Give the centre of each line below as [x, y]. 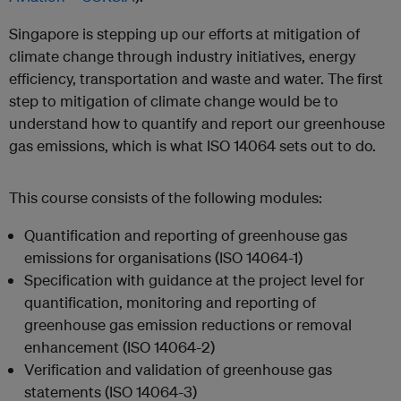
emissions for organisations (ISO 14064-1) [163, 257]
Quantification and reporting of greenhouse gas [186, 235]
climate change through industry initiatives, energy [183, 56]
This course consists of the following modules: [166, 197]
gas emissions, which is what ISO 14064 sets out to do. [192, 145]
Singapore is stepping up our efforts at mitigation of [184, 34]
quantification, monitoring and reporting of [170, 302]
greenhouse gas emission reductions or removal [188, 324]
